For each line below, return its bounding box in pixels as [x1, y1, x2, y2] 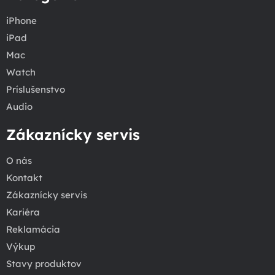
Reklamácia [6, 223, 60, 236]
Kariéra [6, 206, 40, 219]
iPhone [6, 15, 37, 27]
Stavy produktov [6, 258, 82, 270]
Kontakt [6, 172, 42, 184]
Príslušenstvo [6, 83, 65, 96]
